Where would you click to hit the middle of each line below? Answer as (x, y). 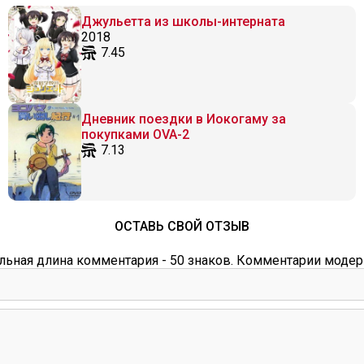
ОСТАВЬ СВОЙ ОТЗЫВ (182, 226)
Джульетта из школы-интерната (183, 22)
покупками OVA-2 (135, 134)
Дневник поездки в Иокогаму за (184, 119)
